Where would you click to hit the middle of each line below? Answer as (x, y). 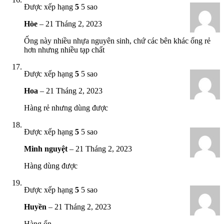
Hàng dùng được (51, 165)
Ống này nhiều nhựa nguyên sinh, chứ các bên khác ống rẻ (117, 40)
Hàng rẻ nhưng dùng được (66, 107)
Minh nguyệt (47, 148)
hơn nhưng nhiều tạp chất (64, 49)
